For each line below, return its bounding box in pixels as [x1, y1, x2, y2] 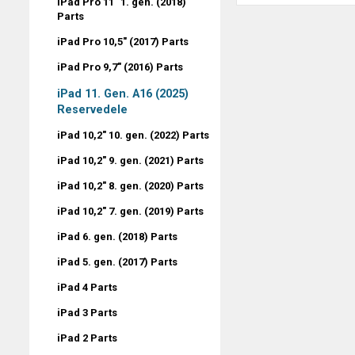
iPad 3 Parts [57, 306, 117, 319]
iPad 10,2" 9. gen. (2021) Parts [57, 154, 204, 166]
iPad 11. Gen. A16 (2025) [57, 86, 189, 100]
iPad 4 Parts [57, 281, 117, 293]
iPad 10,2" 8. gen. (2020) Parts [57, 179, 204, 192]
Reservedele [57, 102, 128, 116]
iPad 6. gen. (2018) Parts [57, 230, 177, 242]
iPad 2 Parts [57, 331, 117, 344]
